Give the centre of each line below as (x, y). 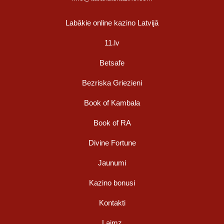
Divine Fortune (112, 143)
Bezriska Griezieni (112, 83)
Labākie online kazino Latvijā (112, 23)
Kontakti (112, 203)
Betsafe (112, 63)
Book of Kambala (112, 103)
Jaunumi (112, 163)
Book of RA (112, 123)
